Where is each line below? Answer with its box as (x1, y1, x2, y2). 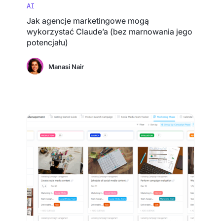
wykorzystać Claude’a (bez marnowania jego (27, 27, 193, 37)
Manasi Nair (48, 63, 84, 71)
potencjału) (27, 37, 69, 47)
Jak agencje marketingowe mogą (27, 16, 149, 26)
